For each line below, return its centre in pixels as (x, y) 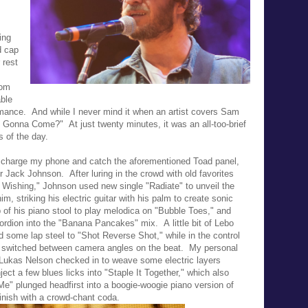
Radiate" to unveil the (192, 186)
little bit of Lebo (202, 223)
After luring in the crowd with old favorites (152, 173)
